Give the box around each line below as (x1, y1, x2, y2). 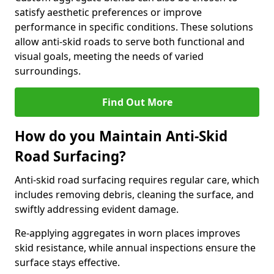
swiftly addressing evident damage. (15, 202, 179, 216)
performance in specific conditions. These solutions (15, 20, 253, 34)
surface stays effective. (15, 256, 120, 269)
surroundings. (15, 64, 81, 78)
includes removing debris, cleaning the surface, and (15, 188, 254, 201)
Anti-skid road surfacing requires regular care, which (15, 173, 259, 187)
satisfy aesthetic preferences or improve (15, 6, 202, 19)
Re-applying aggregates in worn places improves (15, 226, 240, 240)
